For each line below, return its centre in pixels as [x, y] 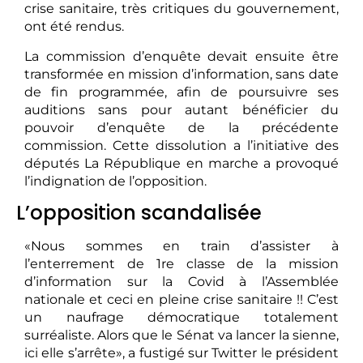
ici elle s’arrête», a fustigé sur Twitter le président [181, 353]
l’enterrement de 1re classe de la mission [181, 264]
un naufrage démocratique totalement [181, 318]
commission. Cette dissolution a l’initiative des [181, 145]
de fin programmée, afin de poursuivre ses [181, 92]
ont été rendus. [74, 27]
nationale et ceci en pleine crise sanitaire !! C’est [181, 300]
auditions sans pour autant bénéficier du [181, 109]
